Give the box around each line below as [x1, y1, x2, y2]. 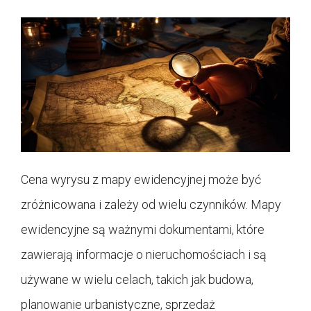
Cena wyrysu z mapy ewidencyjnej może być [21, 171, 261, 187]
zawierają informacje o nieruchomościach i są [21, 246, 267, 262]
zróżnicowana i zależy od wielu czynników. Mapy [21, 196, 281, 212]
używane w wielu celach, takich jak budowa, [21, 271, 253, 287]
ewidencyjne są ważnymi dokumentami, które [21, 221, 264, 237]
